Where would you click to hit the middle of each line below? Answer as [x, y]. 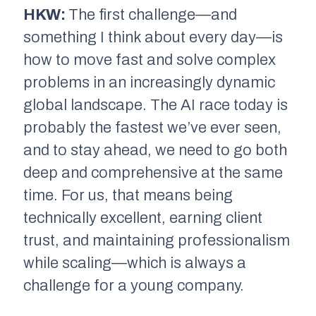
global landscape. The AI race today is [156, 105]
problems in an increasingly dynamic [149, 82]
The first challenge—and [153, 14]
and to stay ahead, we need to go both [155, 150]
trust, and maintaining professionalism [157, 240]
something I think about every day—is [153, 37]
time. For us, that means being [128, 195]
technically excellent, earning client [143, 218]
